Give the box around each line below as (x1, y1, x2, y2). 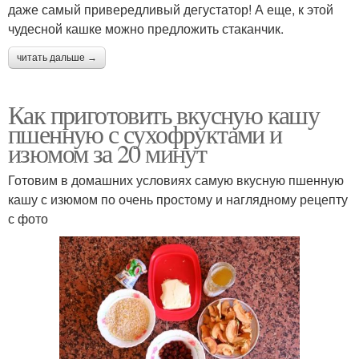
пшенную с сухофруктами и (8, 115, 282, 151)
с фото (8, 208, 48, 228)
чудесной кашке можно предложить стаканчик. (8, 18, 284, 38)
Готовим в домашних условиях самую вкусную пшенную (8, 170, 344, 189)
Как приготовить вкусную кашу (8, 96, 320, 131)
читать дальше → (17, 51, 97, 63)
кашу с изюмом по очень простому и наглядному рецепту (8, 189, 348, 208)
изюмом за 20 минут (8, 135, 207, 170)
